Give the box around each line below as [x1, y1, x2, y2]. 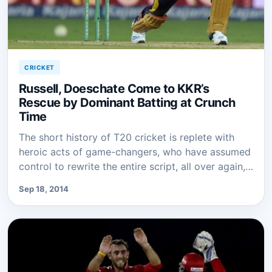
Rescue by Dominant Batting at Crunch [19, 95, 236, 110]
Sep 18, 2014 [19, 183, 69, 194]
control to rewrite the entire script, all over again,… [19, 160, 253, 172]
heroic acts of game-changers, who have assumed [19, 145, 251, 158]
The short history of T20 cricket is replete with [19, 131, 234, 143]
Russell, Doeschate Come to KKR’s [19, 81, 209, 96]
